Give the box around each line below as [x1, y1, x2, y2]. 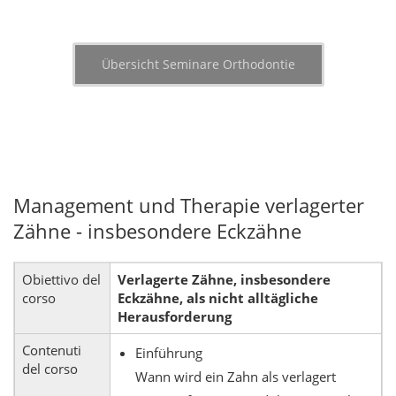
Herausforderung [118, 308, 232, 325]
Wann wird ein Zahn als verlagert [135, 368, 336, 385]
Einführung [135, 344, 202, 362]
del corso [22, 360, 78, 377]
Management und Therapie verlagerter [13, 192, 364, 218]
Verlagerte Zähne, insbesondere [118, 270, 331, 288]
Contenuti [22, 341, 81, 359]
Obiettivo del [22, 270, 101, 288]
